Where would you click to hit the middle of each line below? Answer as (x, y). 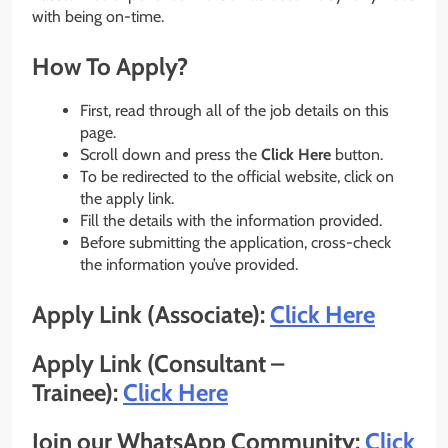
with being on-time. (98, 16)
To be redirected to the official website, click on (237, 177)
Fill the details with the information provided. (231, 221)
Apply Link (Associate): (151, 315)
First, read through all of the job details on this (234, 111)
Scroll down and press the (170, 155)
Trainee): (77, 393)
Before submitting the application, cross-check (235, 243)
